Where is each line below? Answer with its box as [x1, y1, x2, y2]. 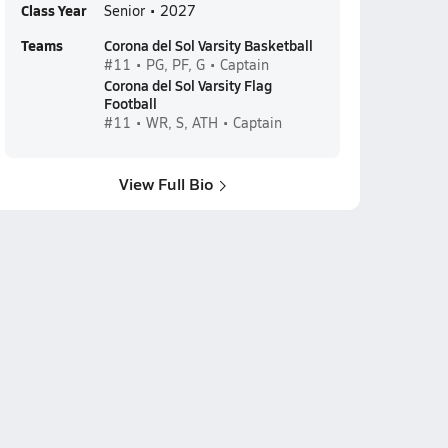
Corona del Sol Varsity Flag [103, 75, 272, 95]
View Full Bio [118, 172, 214, 195]
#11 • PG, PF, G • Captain [103, 55, 269, 74]
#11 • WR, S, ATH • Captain [103, 113, 282, 132]
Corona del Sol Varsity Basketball [103, 35, 313, 55]
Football [103, 93, 157, 113]
